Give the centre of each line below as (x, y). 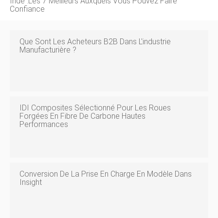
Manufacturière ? (48, 50)
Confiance (27, 9)
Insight (31, 182)
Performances (44, 124)
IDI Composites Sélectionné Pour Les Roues (95, 108)
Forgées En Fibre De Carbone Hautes (82, 116)
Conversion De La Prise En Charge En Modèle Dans (106, 174)
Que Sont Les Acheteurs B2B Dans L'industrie (95, 42)
